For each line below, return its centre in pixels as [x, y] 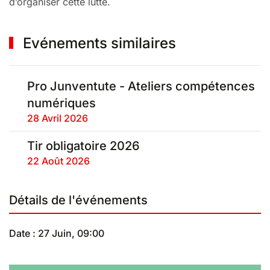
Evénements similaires [98, 43]
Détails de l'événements [78, 200]
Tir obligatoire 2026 [84, 146]
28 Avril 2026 [59, 118]
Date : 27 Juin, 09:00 [57, 233]
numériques [62, 103]
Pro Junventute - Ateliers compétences [141, 86]
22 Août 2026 [60, 161]
